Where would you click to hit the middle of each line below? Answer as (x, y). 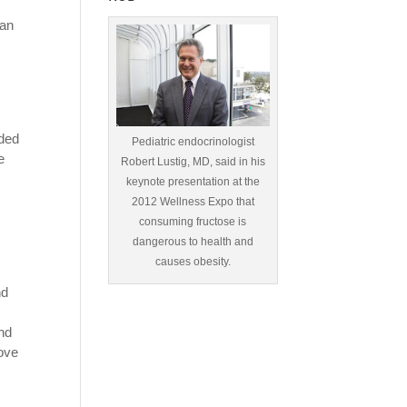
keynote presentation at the (193, 182)
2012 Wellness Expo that (193, 202)
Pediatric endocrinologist (193, 142)
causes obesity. (193, 262)
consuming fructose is (193, 222)
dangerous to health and (193, 242)
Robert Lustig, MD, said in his (193, 162)
